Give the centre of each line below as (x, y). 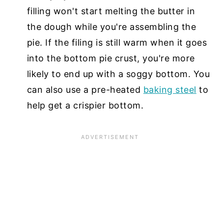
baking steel (170, 89)
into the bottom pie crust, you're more (111, 58)
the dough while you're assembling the (111, 27)
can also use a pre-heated (85, 89)
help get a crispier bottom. (85, 105)
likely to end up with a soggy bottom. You (118, 74)
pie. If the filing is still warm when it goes (117, 42)
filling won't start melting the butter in (111, 11)
